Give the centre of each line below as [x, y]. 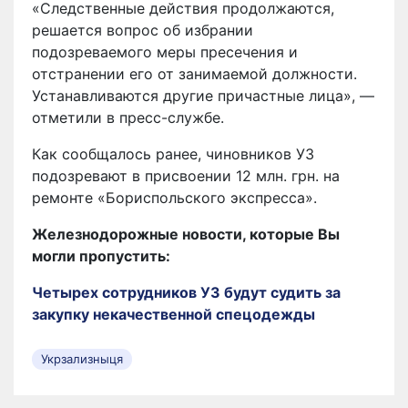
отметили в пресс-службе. [128, 117]
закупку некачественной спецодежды [173, 314]
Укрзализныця [82, 358]
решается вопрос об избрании [143, 30]
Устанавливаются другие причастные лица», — [203, 95]
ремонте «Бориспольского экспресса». [174, 197]
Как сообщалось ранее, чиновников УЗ [173, 153]
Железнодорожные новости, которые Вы [186, 234]
